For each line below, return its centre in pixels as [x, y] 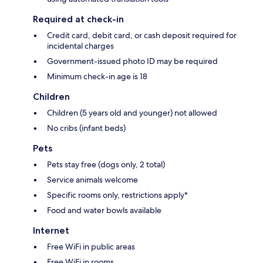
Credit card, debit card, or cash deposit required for [142, 35]
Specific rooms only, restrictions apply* [117, 195]
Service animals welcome [92, 179]
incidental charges [80, 45]
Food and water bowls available [104, 210]
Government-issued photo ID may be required [132, 61]
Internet [51, 230]
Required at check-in [78, 19]
